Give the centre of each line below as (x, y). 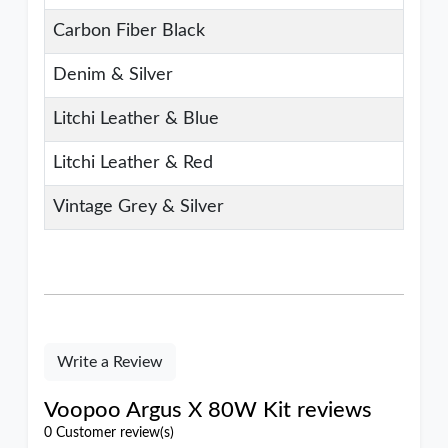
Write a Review (110, 362)
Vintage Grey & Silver (138, 207)
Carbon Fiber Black (129, 31)
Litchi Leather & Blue (136, 119)
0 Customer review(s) (109, 433)
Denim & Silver (113, 75)
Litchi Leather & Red (133, 163)
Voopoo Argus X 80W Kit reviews (208, 410)
